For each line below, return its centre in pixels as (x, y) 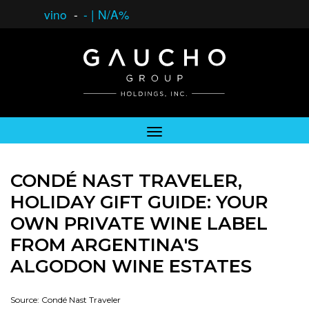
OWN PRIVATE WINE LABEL (139, 223)
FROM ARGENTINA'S (104, 245)
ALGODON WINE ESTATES (131, 266)
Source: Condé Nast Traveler (66, 300)
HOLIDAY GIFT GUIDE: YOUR (139, 202)
